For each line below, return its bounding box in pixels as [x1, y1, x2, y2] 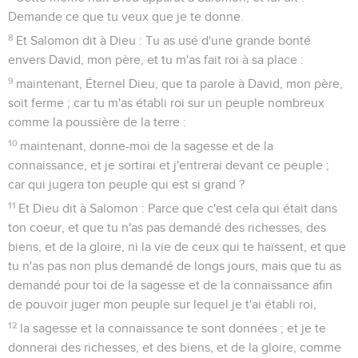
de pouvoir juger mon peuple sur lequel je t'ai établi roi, [8, 297, 316, 311]
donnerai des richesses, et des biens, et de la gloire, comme [8, 340, 341, 354]
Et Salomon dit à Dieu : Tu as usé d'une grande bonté [16, 34, 312, 47]
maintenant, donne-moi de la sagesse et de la [20, 139, 274, 153]
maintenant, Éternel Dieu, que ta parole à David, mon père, [16, 77, 344, 90]
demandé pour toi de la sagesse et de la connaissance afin [8, 278, 332, 292]
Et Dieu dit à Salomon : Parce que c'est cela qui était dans [18, 201, 338, 215]
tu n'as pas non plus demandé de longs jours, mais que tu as [8, 259, 341, 272]
